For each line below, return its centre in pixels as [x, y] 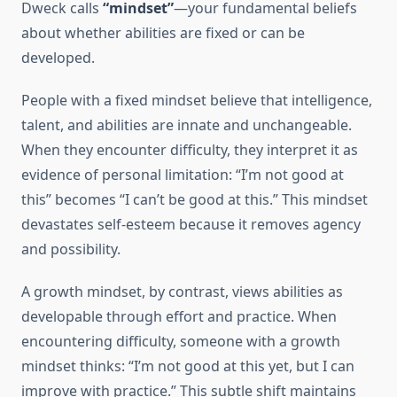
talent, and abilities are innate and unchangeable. [187, 125]
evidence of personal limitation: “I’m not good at [183, 175]
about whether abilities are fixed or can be [163, 33]
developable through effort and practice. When [179, 317]
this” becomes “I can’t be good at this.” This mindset [195, 200]
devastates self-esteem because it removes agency [191, 225]
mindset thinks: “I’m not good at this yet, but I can [188, 366]
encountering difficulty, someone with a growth [181, 342]
